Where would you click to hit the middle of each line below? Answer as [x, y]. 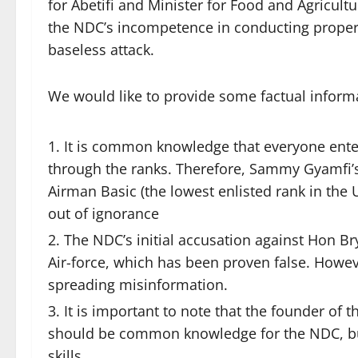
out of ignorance [103, 214]
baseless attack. [101, 50]
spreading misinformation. [138, 285]
